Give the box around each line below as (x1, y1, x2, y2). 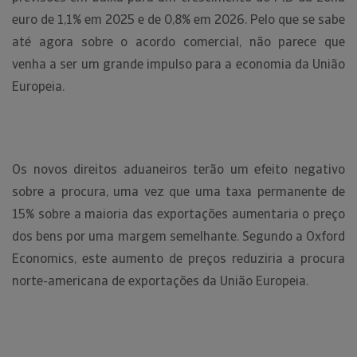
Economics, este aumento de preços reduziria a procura (12, 250, 345, 267)
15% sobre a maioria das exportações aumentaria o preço (12, 206, 345, 222)
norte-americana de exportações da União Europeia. (12, 273, 312, 289)
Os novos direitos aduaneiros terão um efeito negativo (12, 161, 345, 178)
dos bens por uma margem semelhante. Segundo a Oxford (12, 228, 345, 245)
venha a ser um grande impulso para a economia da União (12, 56, 345, 73)
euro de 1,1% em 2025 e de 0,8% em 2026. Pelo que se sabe (12, 11, 345, 28)
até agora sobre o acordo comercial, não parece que (12, 33, 345, 50)
